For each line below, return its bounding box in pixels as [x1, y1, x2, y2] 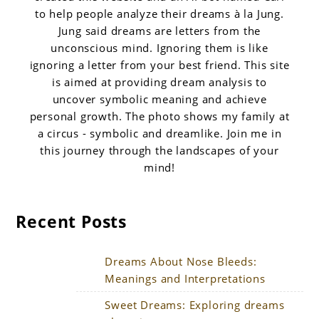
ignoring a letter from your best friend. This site [29, 57, 290, 72]
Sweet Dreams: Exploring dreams [105, 297, 285, 312]
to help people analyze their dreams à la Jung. [35, 6, 284, 21]
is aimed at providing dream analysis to [51, 74, 268, 89]
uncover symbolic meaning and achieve [52, 91, 267, 106]
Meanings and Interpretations [105, 271, 266, 286]
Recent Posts [16, 211, 127, 234]
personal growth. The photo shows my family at [29, 108, 290, 123]
